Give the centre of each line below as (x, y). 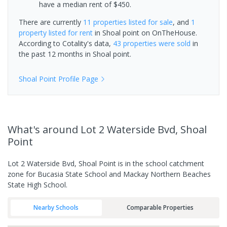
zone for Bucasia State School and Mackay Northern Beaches (109, 174)
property (33, 32)
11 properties (105, 22)
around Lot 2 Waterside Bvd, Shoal (125, 129)
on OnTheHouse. (168, 32)
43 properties (135, 43)
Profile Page (77, 79)
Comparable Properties (160, 207)
